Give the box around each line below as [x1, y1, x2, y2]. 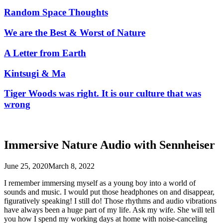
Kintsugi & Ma [4, 68, 66, 79]
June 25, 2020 [4, 161, 48, 170]
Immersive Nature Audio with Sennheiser [4, 138, 215, 151]
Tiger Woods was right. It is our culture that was [4, 88, 201, 99]
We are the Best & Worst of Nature [4, 27, 145, 38]
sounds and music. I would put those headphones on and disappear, [4, 187, 215, 196]
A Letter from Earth [4, 47, 86, 58]
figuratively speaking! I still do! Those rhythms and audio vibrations [4, 196, 217, 205]
